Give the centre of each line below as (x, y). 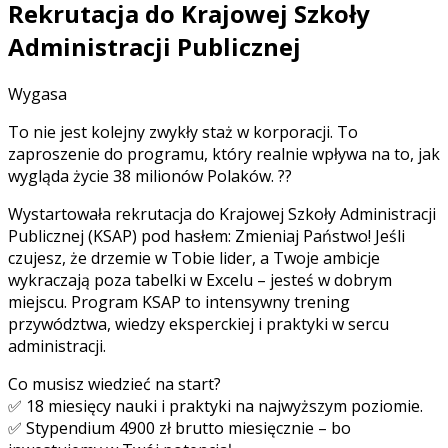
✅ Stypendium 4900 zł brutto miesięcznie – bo (179, 428)
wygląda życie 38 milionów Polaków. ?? (150, 176)
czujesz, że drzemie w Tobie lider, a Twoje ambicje (194, 258)
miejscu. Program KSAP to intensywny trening (179, 302)
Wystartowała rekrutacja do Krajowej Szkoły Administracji (222, 214)
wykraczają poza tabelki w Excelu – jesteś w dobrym (200, 280)
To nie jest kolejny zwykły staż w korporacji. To (183, 132)
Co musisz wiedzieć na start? (114, 384)
